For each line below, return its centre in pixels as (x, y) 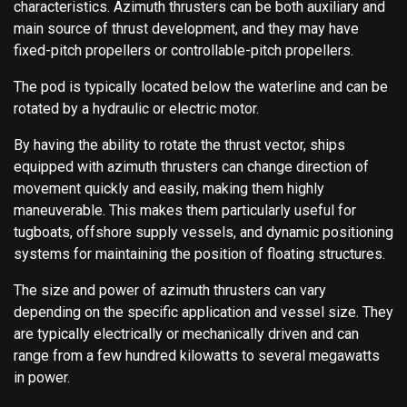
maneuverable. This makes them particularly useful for (185, 210)
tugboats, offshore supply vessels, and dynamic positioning (203, 232)
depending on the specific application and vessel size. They (203, 312)
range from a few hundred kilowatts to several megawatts (197, 355)
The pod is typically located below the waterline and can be (201, 86)
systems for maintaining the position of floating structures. (199, 253)
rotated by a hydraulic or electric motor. (136, 108)
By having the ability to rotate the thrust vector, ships (179, 144)
